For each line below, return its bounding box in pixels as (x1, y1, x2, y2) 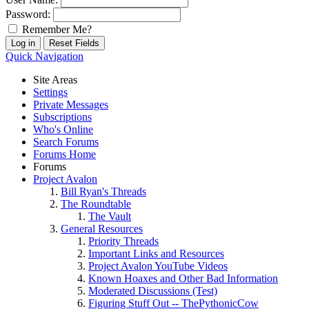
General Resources (61, 222, 143, 235)
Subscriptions (33, 110, 92, 123)
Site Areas (33, 73, 77, 86)
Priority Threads (88, 235, 159, 247)
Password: (6, 8, 50, 20)
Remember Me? (19, 23, 92, 35)
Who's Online (33, 123, 93, 135)
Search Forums (33, 135, 99, 148)
